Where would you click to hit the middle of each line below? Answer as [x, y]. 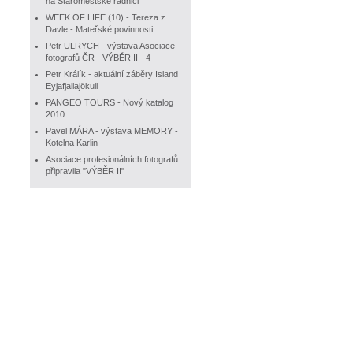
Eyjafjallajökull [72, 86]
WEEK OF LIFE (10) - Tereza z [106, 17]
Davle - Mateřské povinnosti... [103, 29]
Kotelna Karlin [72, 143]
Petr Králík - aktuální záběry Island [112, 74]
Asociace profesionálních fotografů [112, 159]
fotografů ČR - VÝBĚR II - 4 [98, 58]
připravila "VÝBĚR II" [85, 171]
